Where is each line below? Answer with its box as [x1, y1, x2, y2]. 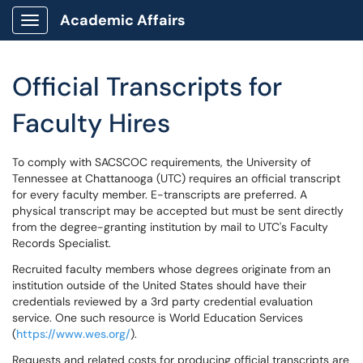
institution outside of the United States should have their [12, 278, 306, 293]
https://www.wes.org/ [16, 327, 130, 341]
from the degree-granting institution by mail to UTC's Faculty [12, 220, 328, 234]
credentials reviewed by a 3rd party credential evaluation [12, 294, 313, 309]
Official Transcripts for [12, 70, 282, 104]
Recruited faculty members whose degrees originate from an [12, 262, 331, 276]
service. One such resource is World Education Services [12, 310, 303, 325]
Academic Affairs [60, 11, 186, 30]
